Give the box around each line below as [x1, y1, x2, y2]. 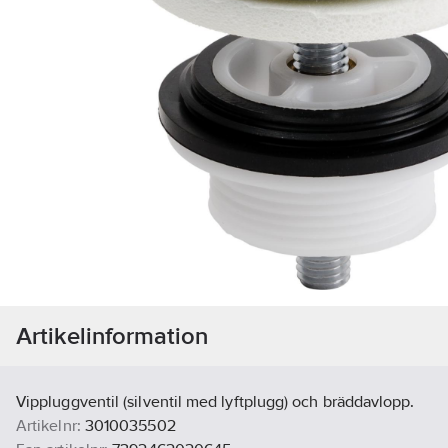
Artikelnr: [16, 416, 81, 436]
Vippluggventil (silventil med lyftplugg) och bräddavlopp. [16, 392, 415, 412]
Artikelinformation [16, 322, 209, 350]
